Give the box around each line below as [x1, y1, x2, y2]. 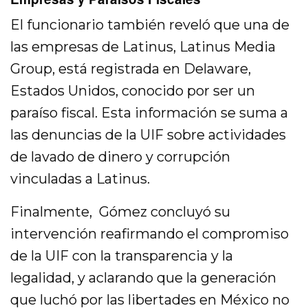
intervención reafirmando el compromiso [10, 225, 289, 242]
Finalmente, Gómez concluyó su [10, 203, 231, 220]
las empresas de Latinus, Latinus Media [10, 38, 276, 55]
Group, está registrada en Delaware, [10, 60, 252, 77]
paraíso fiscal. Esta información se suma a [10, 104, 289, 121]
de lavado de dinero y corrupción [10, 148, 231, 165]
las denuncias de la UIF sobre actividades [10, 126, 287, 143]
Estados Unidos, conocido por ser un [10, 82, 256, 99]
